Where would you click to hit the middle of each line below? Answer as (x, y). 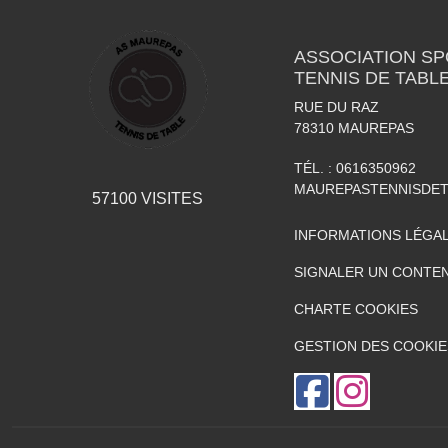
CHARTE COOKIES (356, 309)
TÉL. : (315, 168)
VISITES (169, 198)
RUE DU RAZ (336, 107)
